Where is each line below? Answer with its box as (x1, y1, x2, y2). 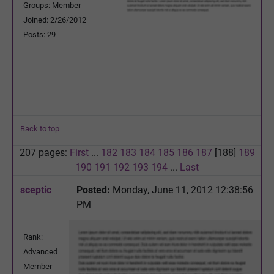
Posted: (76, 183, 110, 196)
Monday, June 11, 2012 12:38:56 (110, 183, 253, 196)
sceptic (20, 183, 51, 196)
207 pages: (19, 146, 70, 158)
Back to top (20, 124, 59, 133)
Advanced (23, 246, 57, 256)
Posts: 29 (23, 29, 56, 39)
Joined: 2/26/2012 (23, 15, 86, 24)
